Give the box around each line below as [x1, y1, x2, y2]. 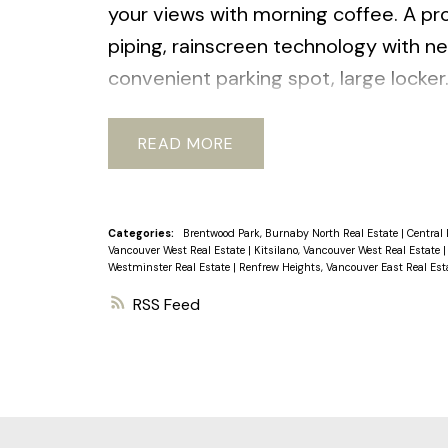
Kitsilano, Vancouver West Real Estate [253, 242, 443, 257]
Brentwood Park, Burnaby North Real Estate [182, 225, 401, 240]
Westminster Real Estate [107, 259, 233, 274]
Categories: [107, 225, 174, 240]
